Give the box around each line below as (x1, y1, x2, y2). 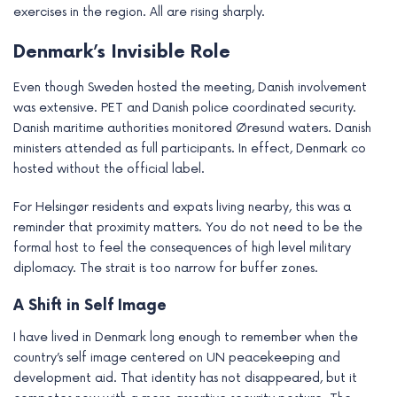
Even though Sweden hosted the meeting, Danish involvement (13, 80, 367, 96)
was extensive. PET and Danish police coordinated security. (13, 100, 356, 116)
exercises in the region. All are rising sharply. (13, 4, 265, 20)
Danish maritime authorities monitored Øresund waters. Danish (13, 121, 371, 136)
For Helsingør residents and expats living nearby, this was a (13, 199, 351, 215)
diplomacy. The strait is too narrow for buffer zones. (13, 261, 318, 276)
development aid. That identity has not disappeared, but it (13, 370, 357, 385)
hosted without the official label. (13, 161, 205, 177)
